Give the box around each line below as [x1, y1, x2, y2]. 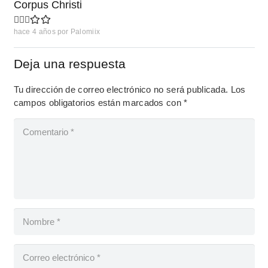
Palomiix [70, 28, 100, 36]
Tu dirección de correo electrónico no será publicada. [13, 84, 229, 95]
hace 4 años [13, 28, 56, 36]
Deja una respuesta [13, 56, 129, 71]
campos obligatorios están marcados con [13, 97, 184, 108]
